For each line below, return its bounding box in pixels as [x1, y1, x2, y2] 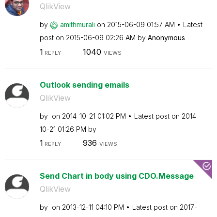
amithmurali [60, 20, 95, 29]
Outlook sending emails [39, 79, 129, 90]
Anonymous [147, 33, 185, 42]
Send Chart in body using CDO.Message [39, 171, 194, 181]
